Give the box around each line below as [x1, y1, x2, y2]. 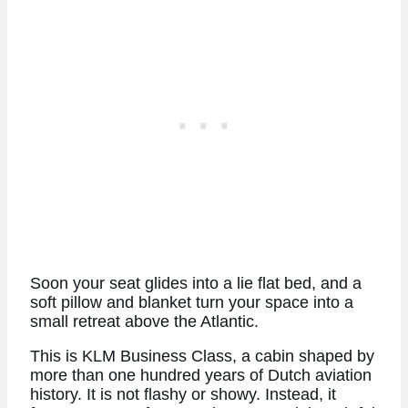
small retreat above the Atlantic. [29, 311, 259, 331]
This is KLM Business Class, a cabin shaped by [29, 347, 374, 366]
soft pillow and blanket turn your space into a [29, 292, 353, 311]
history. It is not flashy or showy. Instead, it [29, 385, 336, 404]
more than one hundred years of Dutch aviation [29, 366, 372, 385]
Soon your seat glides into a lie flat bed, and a [29, 273, 362, 292]
